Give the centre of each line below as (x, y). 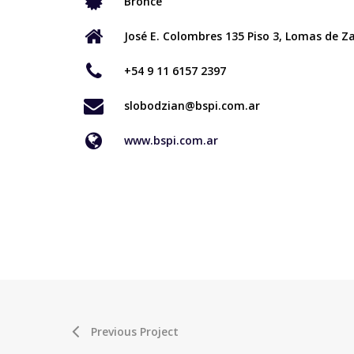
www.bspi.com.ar (171, 140)
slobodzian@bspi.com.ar (192, 105)
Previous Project (135, 332)
